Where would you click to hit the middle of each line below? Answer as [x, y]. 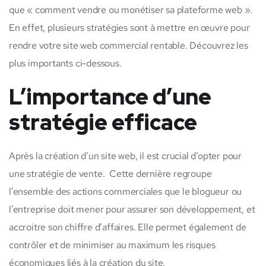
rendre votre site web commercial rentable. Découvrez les [129, 46]
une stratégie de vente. [57, 174]
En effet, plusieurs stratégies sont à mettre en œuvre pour [129, 28]
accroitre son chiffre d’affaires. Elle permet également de [128, 227]
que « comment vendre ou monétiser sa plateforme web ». [131, 10]
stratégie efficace [103, 123]
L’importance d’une [110, 97]
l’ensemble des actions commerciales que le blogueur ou [126, 192]
